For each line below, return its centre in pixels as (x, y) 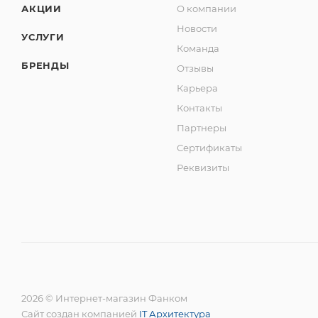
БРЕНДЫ (45, 66)
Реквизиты (203, 168)
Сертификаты (210, 148)
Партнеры (202, 128)
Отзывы (196, 68)
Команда (198, 49)
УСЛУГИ (43, 37)
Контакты (200, 108)
